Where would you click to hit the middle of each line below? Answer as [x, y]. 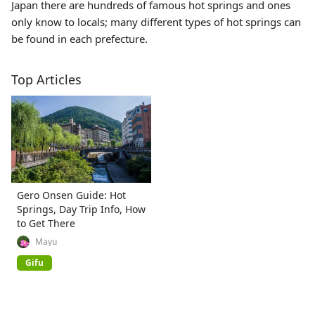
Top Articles [46, 79]
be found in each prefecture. [79, 39]
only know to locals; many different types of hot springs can [156, 22]
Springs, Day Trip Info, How [81, 210]
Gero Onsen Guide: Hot [71, 195]
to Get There [46, 224]
